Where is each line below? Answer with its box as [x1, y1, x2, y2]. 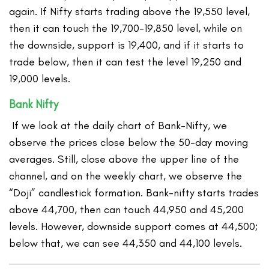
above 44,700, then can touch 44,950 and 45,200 [9, 203, 244, 217]
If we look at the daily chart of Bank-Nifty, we [9, 119, 228, 133]
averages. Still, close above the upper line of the [9, 153, 240, 166]
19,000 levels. [9, 72, 71, 86]
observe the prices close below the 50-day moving [9, 136, 249, 150]
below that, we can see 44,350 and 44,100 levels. [9, 237, 243, 250]
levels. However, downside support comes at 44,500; [9, 220, 258, 234]
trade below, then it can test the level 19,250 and [9, 55, 242, 69]
